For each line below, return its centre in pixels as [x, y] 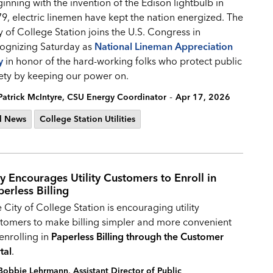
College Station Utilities [87, 119]
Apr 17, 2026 [203, 97]
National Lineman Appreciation [164, 46]
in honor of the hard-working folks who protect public [122, 61]
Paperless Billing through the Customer [137, 236]
